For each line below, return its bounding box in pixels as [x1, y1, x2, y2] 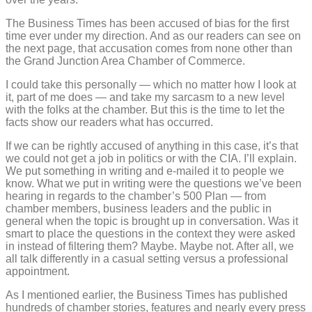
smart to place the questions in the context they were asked [6, 228, 295, 240]
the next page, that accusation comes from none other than [6, 42, 292, 55]
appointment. [6, 265, 70, 278]
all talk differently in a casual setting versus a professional [6, 253, 288, 265]
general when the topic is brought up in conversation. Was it [6, 215, 298, 228]
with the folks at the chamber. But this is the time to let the [6, 104, 285, 116]
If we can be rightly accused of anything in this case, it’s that [6, 140, 298, 153]
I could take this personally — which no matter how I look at [6, 79, 296, 91]
